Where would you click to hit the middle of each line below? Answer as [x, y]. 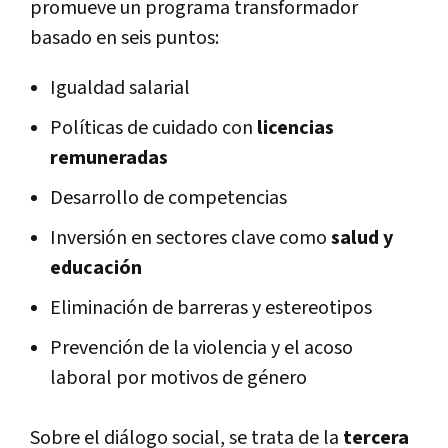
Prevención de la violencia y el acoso [201, 347]
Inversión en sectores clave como [188, 237]
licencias [295, 127]
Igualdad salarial [120, 87]
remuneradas [109, 157]
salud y [362, 237]
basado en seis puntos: [124, 37]
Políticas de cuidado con [151, 127]
